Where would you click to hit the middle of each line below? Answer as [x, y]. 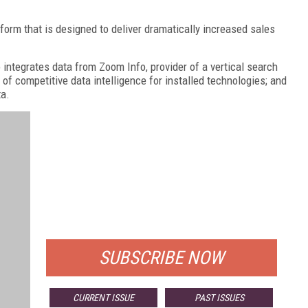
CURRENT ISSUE [104, 298]
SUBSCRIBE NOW [161, 258]
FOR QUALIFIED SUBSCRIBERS [161, 222]
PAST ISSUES [219, 298]
